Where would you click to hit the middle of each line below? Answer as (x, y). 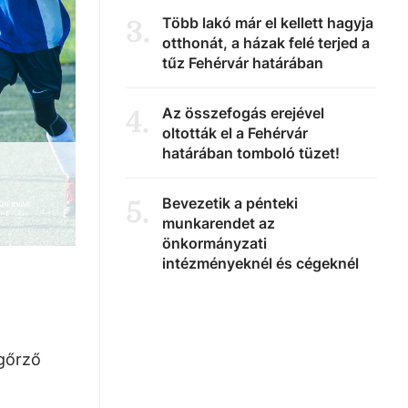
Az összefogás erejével (243, 113)
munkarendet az (219, 223)
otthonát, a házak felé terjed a (266, 43)
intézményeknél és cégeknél (260, 263)
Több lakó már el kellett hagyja (268, 23)
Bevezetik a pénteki (230, 203)
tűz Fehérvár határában (243, 63)
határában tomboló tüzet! (251, 153)
